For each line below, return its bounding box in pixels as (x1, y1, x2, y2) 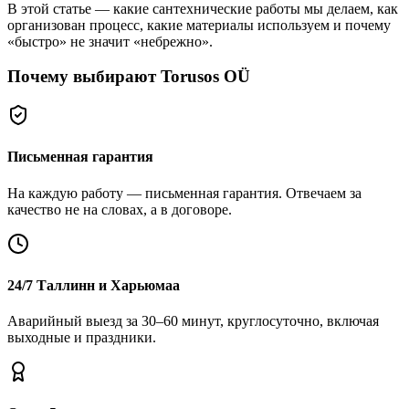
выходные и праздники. (7, 330, 156, 346)
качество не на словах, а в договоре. (7, 201, 232, 217)
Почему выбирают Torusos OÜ (7, 67, 250, 87)
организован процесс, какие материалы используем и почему (7, 16, 391, 33)
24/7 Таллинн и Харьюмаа (7, 277, 180, 293)
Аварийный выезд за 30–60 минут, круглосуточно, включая (7, 313, 379, 330)
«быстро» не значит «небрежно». (7, 33, 213, 49)
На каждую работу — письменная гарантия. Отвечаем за (7, 184, 362, 201)
